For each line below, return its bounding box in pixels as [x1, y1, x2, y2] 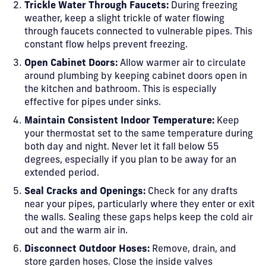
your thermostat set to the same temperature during [24, 129, 253, 139]
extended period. [24, 169, 99, 178]
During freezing [169, 1, 237, 11]
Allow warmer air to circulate [118, 59, 246, 68]
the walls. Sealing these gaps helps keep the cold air [24, 213, 253, 223]
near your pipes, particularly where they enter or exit [24, 200, 255, 210]
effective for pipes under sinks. [24, 98, 161, 107]
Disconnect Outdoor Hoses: [24, 245, 150, 254]
